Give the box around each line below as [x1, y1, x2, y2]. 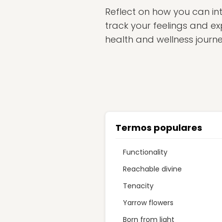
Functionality [123, 147, 167, 157]
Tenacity [123, 181, 154, 191]
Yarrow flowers [123, 198, 173, 208]
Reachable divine [123, 164, 182, 174]
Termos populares [115, 121, 202, 134]
